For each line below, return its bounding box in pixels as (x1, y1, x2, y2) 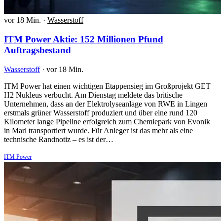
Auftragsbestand (4, 45, 71, 55)
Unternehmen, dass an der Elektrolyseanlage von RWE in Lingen (4, 99, 207, 108)
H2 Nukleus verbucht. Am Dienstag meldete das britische (4, 90, 183, 99)
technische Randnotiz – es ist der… (4, 135, 113, 144)
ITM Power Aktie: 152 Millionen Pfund (4, 34, 163, 44)
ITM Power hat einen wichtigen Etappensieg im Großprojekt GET (4, 81, 211, 90)
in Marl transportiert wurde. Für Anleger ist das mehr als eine (4, 126, 193, 135)
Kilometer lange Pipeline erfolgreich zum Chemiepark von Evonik (4, 117, 210, 126)
